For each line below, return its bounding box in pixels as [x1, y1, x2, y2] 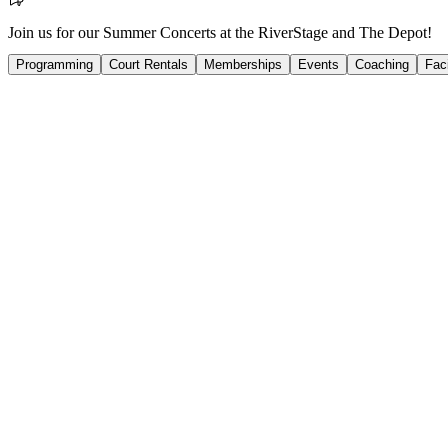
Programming [16, 57, 93, 73]
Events [298, 57, 339, 73]
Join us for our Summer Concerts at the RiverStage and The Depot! [8, 24, 432, 42]
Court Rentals [109, 57, 188, 73]
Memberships [204, 57, 282, 73]
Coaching [355, 57, 409, 73]
